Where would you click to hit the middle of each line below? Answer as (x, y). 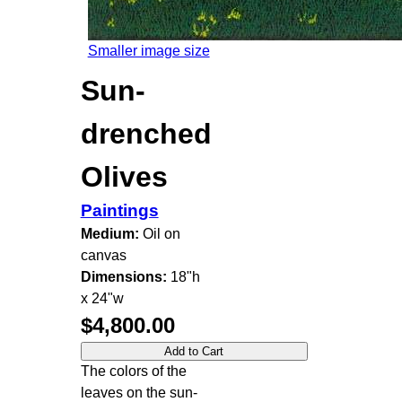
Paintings (119, 210)
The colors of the (133, 371)
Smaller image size (149, 50)
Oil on (159, 233)
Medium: (109, 233)
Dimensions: (123, 276)
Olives (124, 176)
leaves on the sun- (139, 392)
